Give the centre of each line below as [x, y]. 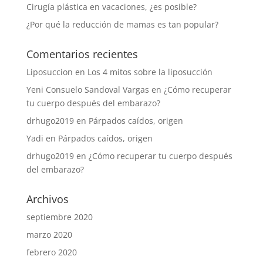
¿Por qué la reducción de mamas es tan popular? [122, 24]
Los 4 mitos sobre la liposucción [150, 72]
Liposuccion [49, 72]
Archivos [47, 199]
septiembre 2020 [59, 217]
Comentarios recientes [82, 54]
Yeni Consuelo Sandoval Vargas [87, 90]
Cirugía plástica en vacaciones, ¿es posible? [111, 7]
